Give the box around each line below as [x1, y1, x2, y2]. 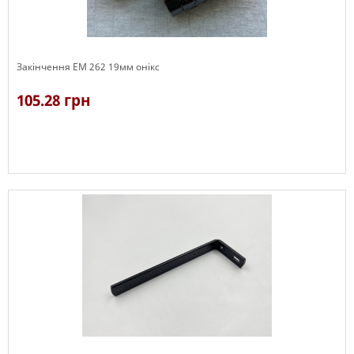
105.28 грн [17, 90, 91, 111]
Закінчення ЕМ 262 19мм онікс [17, 60, 160, 73]
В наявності [17, 174, 73, 188]
